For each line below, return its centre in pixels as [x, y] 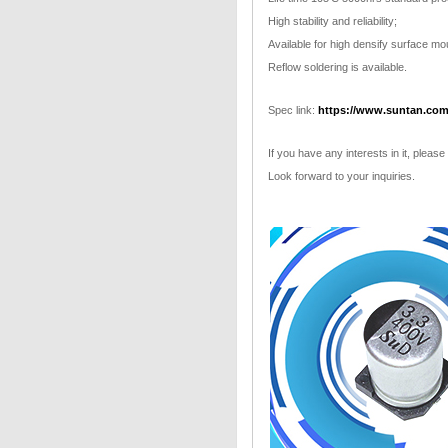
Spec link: [292, 110]
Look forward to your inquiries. [341, 176]
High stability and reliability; [332, 21]
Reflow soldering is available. [337, 67]
